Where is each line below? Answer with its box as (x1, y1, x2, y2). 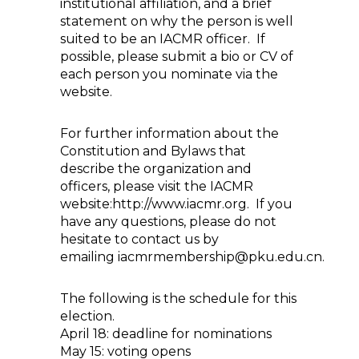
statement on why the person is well (60, 14, 293, 29)
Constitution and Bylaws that (60, 143, 246, 159)
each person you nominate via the (60, 67, 278, 82)
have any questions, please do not (60, 214, 276, 229)
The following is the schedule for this (60, 291, 296, 306)
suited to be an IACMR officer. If (60, 31, 265, 46)
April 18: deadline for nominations (60, 326, 272, 341)
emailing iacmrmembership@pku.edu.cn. (60, 249, 325, 264)
